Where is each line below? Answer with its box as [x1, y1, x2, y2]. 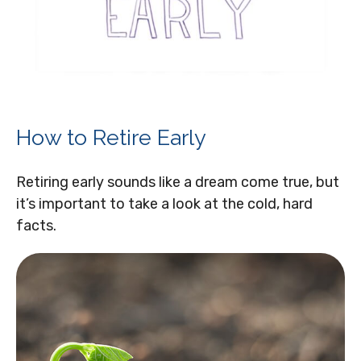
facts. [16, 216, 56, 234]
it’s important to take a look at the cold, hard [16, 194, 313, 213]
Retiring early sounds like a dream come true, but [16, 172, 339, 191]
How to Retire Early [16, 124, 206, 150]
